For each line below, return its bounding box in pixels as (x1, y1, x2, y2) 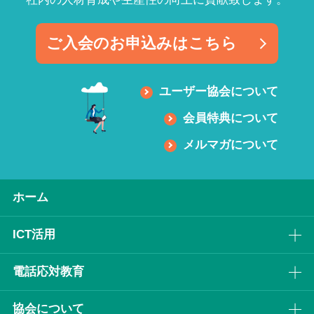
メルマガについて (183, 138, 279, 152)
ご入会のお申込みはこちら (46, 35, 237, 53)
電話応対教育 (12, 264, 84, 278)
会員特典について (183, 111, 279, 125)
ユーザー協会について (159, 85, 279, 99)
